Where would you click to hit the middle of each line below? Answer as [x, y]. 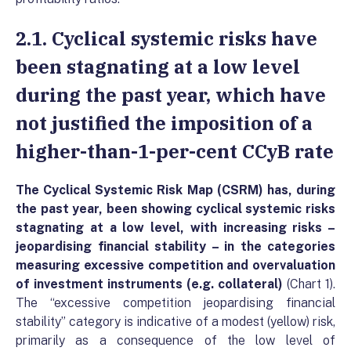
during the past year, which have [171, 95]
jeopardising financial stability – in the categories [175, 246]
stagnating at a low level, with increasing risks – [175, 228]
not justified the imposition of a [164, 123]
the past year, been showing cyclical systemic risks [175, 209]
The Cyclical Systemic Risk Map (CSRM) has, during [175, 190]
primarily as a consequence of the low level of [175, 340]
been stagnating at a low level [158, 67]
